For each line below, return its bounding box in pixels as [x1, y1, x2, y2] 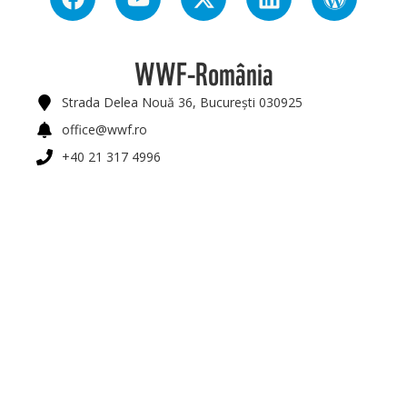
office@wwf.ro [61, 121, 147, 139]
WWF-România [134, 53, 273, 94]
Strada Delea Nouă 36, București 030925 [61, 94, 303, 112]
